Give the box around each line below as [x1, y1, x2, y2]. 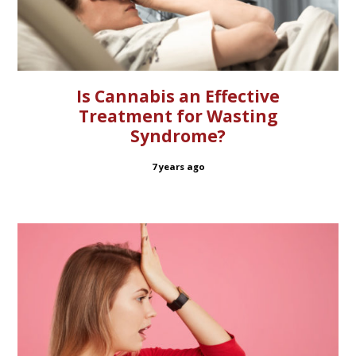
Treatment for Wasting [78, 104, 278, 127]
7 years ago [151, 161, 205, 173]
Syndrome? [130, 124, 226, 147]
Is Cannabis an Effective [76, 84, 280, 107]
